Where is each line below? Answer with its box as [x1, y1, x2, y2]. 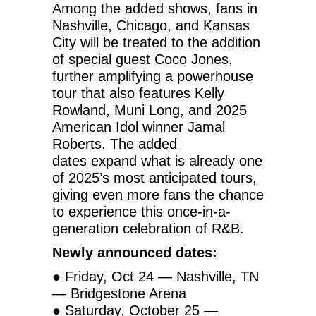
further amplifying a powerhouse [52, 68, 253, 84]
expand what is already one [91, 152, 262, 169]
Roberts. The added [52, 135, 177, 152]
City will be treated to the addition [52, 34, 260, 50]
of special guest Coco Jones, [52, 51, 233, 67]
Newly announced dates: [52, 244, 217, 260]
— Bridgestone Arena [52, 285, 186, 301]
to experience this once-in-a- [52, 203, 231, 219]
